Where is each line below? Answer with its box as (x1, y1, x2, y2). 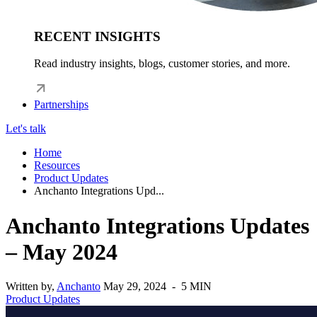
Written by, (6, 280, 57, 293)
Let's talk (6, 122, 46, 135)
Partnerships (34, 98, 88, 111)
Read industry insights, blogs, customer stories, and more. (34, 57, 290, 70)
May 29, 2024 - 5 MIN (103, 280, 212, 293)
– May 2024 (6, 238, 117, 265)
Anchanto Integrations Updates (6, 212, 309, 238)
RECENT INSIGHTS (34, 28, 161, 44)
